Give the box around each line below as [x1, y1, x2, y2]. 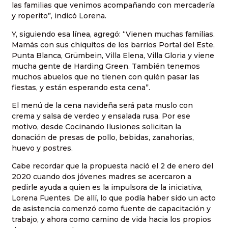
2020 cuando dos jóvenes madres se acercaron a [12, 172, 191, 182]
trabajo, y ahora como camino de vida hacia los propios [12, 215, 211, 224]
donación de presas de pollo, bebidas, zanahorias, [12, 132, 194, 142]
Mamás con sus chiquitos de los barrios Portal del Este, [12, 40, 215, 49]
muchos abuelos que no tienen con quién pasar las [12, 72, 199, 81]
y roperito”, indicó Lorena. [12, 11, 106, 21]
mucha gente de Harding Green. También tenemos [12, 61, 200, 71]
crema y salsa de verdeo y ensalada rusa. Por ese [12, 111, 190, 121]
